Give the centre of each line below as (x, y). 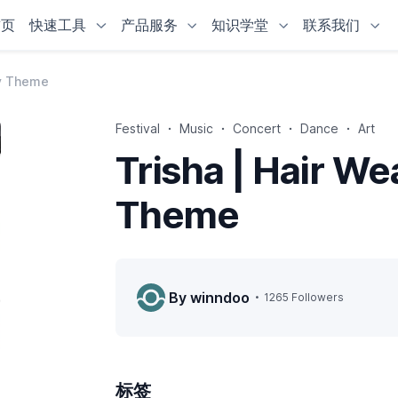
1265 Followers (304, 297)
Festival (138, 128)
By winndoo (210, 297)
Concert (257, 128)
